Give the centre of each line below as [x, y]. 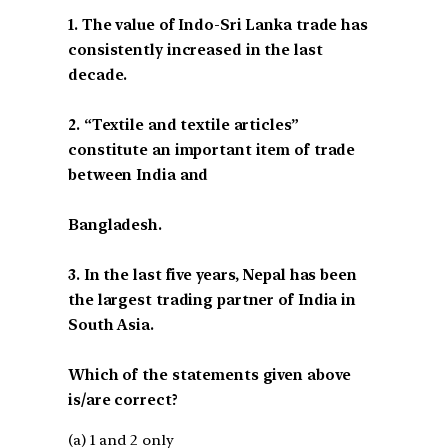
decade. [98, 74]
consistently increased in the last [195, 49]
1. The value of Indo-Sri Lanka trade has [218, 24]
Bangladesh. [115, 224]
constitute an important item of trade [212, 149]
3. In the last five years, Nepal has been [212, 274]
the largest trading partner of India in [212, 299]
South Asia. [111, 324]
